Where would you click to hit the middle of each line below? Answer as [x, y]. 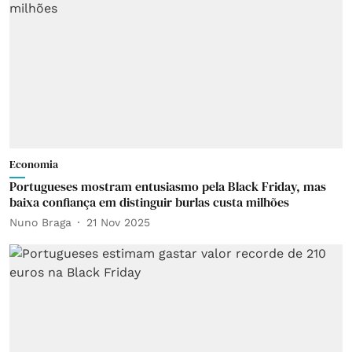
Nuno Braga [40, 222]
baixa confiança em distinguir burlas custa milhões [149, 202]
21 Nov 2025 [118, 222]
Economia [34, 164]
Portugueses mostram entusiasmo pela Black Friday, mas [168, 186]
